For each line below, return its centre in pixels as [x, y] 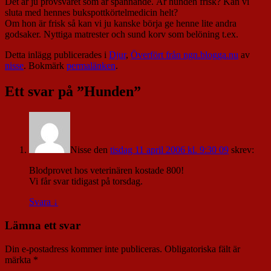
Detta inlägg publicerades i [57, 55]
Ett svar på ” [44, 92]
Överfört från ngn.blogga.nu [184, 55]
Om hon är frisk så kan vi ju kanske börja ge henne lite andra [121, 24]
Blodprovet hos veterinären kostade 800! [106, 171]
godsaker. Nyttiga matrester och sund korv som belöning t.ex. [123, 34]
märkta [19, 260]
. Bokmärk [45, 66]
